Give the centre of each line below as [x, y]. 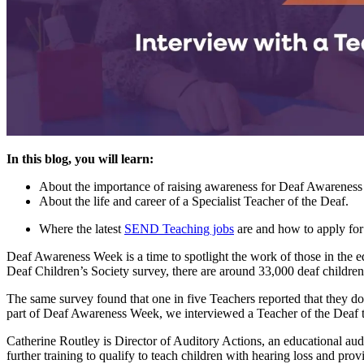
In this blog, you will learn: [80, 158]
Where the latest [82, 228]
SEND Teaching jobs [179, 228]
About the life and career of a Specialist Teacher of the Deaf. [194, 201]
